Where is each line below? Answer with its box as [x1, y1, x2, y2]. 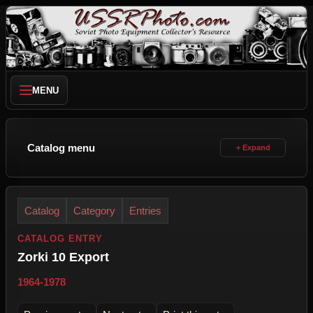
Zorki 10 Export [17, 250, 109, 264]
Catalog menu [27, 142, 95, 154]
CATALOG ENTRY [17, 233, 103, 244]
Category [73, 205, 115, 217]
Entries [129, 205, 161, 217]
